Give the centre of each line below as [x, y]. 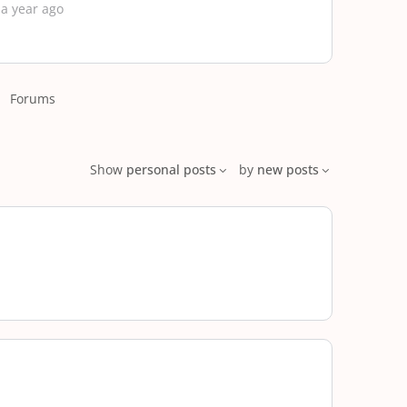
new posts [288, 169]
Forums [33, 99]
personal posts [171, 169]
